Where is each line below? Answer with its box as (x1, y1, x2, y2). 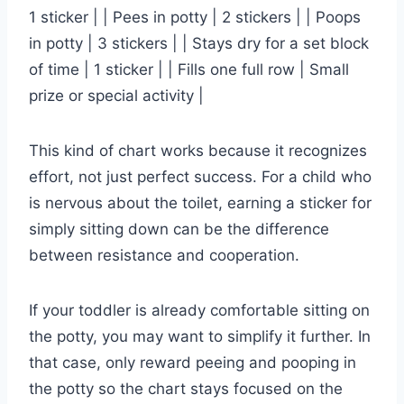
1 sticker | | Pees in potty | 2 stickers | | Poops (29, 8, 361, 27)
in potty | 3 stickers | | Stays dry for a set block (29, 34, 369, 53)
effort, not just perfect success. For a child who (29, 168, 372, 187)
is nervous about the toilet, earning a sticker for (29, 194, 372, 213)
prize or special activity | (29, 87, 204, 106)
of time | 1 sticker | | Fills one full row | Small (29, 60, 349, 79)
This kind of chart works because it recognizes (29, 142, 367, 161)
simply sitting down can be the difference (29, 220, 329, 239)
